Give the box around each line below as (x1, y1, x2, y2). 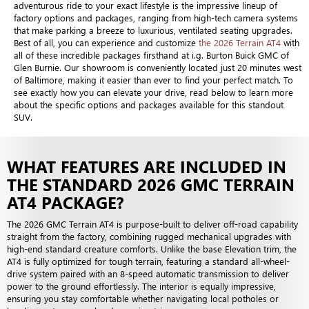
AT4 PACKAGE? (7, 190, 124, 213)
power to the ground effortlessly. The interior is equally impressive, (7, 279, 276, 292)
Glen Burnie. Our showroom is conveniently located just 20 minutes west (14, 61, 301, 73)
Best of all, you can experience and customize (14, 36, 199, 48)
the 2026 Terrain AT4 (199, 36, 281, 48)
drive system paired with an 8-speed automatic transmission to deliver (7, 267, 289, 279)
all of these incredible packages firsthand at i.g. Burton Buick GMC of (14, 48, 289, 61)
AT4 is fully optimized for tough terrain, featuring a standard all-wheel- (7, 255, 290, 267)
